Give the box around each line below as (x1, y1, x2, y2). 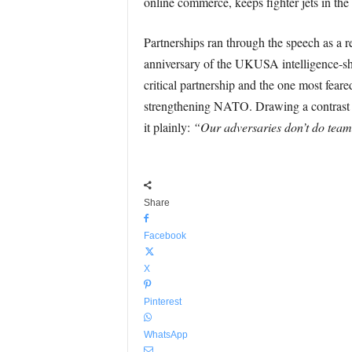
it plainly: (143, 119, 193, 135)
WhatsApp (143, 329, 188, 340)
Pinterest (143, 296, 181, 307)
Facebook (143, 230, 186, 241)
